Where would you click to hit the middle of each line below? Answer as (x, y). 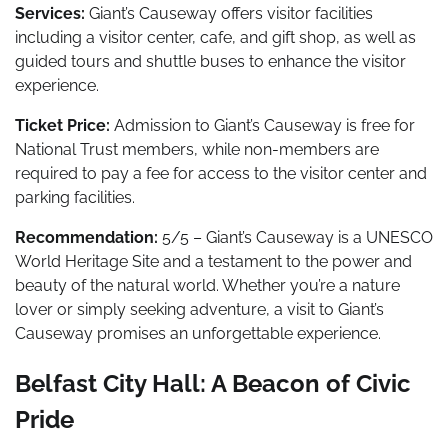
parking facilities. (75, 197)
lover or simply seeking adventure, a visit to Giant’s (199, 309)
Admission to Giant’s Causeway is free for (262, 125)
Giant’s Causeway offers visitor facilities (229, 13)
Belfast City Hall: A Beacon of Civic (213, 383)
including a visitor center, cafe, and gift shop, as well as (215, 37)
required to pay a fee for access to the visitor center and (221, 173)
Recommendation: (86, 237)
